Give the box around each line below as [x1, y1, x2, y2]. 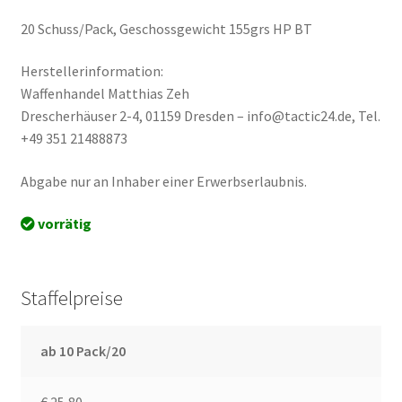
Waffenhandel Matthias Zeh [20, 84, 189, 103]
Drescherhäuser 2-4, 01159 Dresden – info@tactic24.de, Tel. [20, 107, 380, 126]
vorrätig [34, 214, 92, 233]
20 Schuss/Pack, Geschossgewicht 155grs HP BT [20, 19, 312, 38]
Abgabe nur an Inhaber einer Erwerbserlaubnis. [20, 171, 307, 190]
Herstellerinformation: [20, 62, 163, 81]
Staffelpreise [20, 285, 123, 311]
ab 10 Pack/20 [40, 341, 127, 360]
